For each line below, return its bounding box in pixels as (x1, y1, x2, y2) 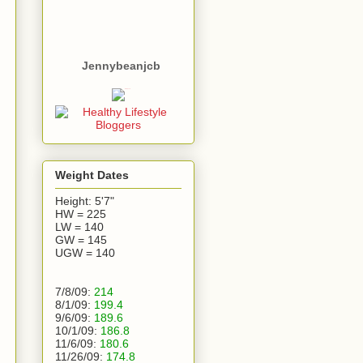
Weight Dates (55, 168, 129, 181)
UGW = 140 (55, 246, 115, 259)
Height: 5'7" (55, 194, 114, 207)
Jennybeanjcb (81, 59, 160, 73)
